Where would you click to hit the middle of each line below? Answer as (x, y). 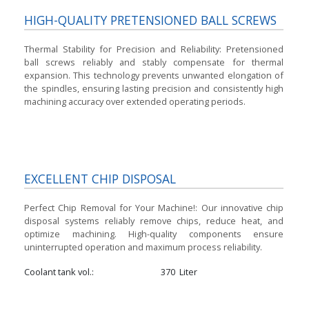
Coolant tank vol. (58, 271)
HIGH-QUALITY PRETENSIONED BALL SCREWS (151, 20)
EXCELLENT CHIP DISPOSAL (100, 179)
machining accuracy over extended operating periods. (135, 101)
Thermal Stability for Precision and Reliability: (125, 49)
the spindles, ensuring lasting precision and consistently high (154, 88)
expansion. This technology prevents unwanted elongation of (154, 75)
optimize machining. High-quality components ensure (154, 233)
